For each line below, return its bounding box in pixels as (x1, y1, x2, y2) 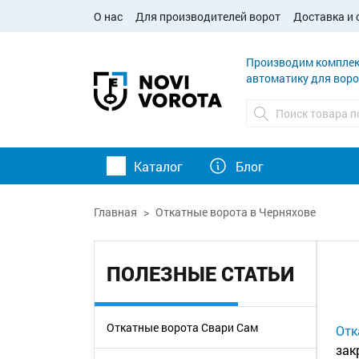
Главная (94, 204, 137, 220)
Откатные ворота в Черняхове (155, 204, 316, 220)
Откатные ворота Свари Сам (107, 320, 258, 335)
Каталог (134, 157, 183, 175)
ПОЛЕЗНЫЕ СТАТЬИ (107, 260, 294, 287)
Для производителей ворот (135, 9, 280, 24)
